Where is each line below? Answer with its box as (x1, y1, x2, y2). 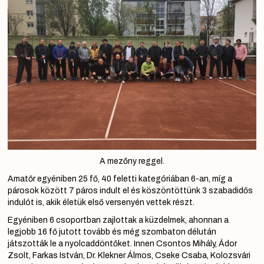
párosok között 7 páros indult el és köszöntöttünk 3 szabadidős (8, 186, 253, 195)
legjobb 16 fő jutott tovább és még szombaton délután (8, 227, 216, 236)
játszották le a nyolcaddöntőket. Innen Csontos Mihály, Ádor (8, 239, 237, 248)
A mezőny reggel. (100, 156, 164, 166)
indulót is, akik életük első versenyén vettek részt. (8, 197, 194, 207)
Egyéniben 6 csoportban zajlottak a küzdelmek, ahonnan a (8, 215, 229, 225)
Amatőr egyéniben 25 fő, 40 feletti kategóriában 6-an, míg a (8, 174, 232, 183)
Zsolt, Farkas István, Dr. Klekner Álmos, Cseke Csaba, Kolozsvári (8, 250, 250, 260)
